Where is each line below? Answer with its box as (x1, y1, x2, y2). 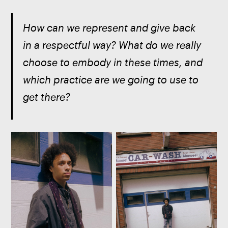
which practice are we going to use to (22, 73, 201, 85)
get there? (22, 91, 73, 103)
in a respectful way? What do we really (22, 39, 204, 51)
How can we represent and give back (22, 21, 198, 34)
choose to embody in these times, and (22, 56, 205, 68)
